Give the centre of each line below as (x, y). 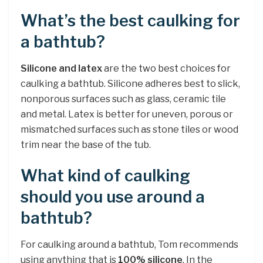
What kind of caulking (105, 176)
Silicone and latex (61, 68)
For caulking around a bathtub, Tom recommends (129, 244)
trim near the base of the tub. (86, 144)
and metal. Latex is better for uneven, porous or (127, 114)
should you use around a (113, 197)
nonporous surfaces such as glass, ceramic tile (123, 99)
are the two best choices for (166, 68)
